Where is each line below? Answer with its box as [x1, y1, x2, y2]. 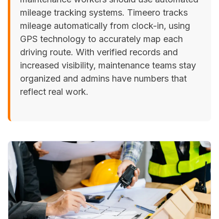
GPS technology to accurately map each [20, 34, 183, 44]
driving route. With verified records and [20, 47, 178, 57]
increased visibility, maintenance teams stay [20, 60, 196, 70]
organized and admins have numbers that [20, 73, 187, 84]
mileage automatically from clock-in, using [20, 21, 190, 31]
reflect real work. [20, 87, 88, 97]
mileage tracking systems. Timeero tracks [20, 7, 188, 18]
